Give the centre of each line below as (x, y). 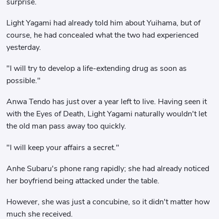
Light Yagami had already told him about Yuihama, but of (104, 23)
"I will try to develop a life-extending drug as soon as (97, 69)
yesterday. (24, 47)
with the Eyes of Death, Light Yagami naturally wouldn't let (107, 114)
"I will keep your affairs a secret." (63, 147)
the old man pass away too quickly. (66, 126)
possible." (24, 81)
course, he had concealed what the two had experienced (103, 35)
